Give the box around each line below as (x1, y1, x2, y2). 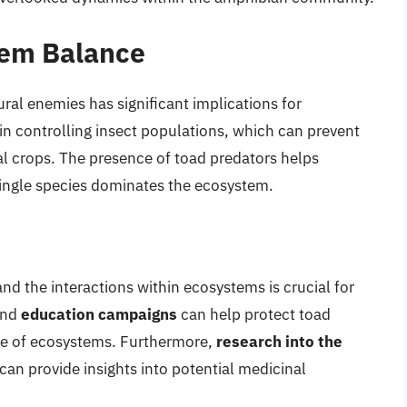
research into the (216, 331, 342, 352)
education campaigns (21, 303, 177, 324)
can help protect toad (177, 303, 331, 324)
